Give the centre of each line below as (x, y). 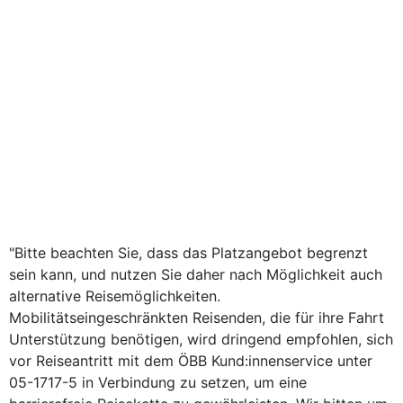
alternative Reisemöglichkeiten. (115, 296)
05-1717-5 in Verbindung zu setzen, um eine (158, 382)
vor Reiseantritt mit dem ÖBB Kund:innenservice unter (191, 361)
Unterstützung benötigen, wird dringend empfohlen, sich (201, 339)
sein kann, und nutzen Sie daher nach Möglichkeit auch (196, 274)
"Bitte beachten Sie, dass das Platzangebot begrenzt (188, 253)
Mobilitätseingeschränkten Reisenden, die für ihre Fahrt (197, 318)
